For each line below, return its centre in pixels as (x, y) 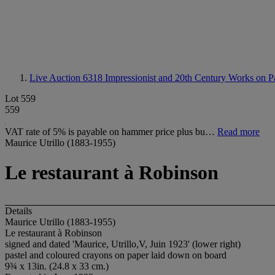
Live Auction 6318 (67, 78)
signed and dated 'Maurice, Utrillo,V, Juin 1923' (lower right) (123, 244)
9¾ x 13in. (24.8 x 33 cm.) (57, 266)
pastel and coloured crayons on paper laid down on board (116, 255)
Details (18, 211)
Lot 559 (20, 99)
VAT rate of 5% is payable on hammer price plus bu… (111, 132)
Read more (238, 132)
